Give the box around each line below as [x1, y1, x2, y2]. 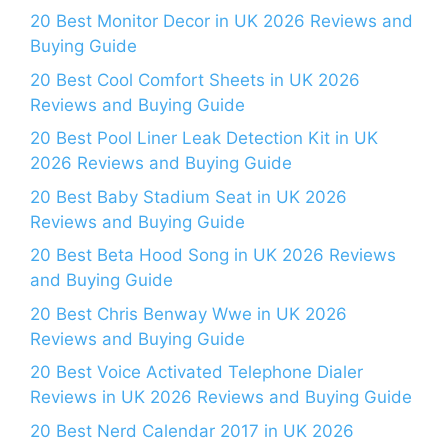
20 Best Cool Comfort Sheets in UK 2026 [30, 69, 360, 90]
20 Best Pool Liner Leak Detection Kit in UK [30, 128, 378, 149]
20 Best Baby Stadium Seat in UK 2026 [30, 186, 347, 207]
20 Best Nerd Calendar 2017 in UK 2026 [30, 420, 354, 441]
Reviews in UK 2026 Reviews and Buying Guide [30, 387, 412, 408]
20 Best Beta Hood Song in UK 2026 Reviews [30, 245, 396, 266]
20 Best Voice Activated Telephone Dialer [30, 362, 363, 383]
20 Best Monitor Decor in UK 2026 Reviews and [30, 11, 413, 32]
